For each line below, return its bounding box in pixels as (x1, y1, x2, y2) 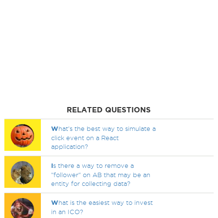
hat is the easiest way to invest (58, 199, 153, 206)
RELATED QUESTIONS (67, 106, 151, 114)
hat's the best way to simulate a (58, 125, 156, 132)
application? (51, 143, 89, 150)
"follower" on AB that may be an (51, 171, 151, 178)
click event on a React (51, 134, 119, 141)
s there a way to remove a (53, 162, 134, 169)
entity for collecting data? (51, 180, 131, 187)
